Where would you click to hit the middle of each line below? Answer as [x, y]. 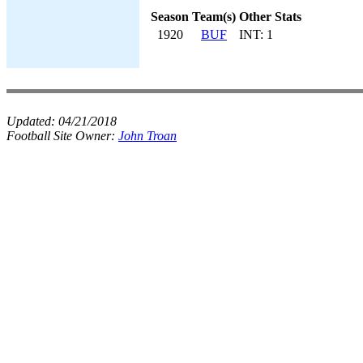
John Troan [147, 136]
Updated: [32, 121]
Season [170, 16]
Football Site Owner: [62, 136]
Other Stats [270, 16]
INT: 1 [256, 34]
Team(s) [214, 16]
